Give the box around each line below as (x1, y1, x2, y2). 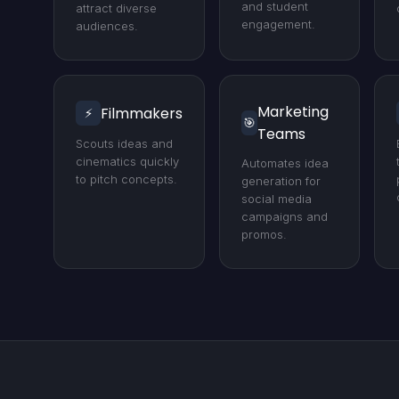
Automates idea (241, 156, 329, 170)
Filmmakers (101, 102, 183, 124)
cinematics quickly (76, 154, 179, 168)
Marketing (257, 102, 330, 122)
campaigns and (241, 209, 328, 224)
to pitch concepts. (76, 172, 177, 186)
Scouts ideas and (76, 136, 173, 151)
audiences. (76, 19, 138, 33)
